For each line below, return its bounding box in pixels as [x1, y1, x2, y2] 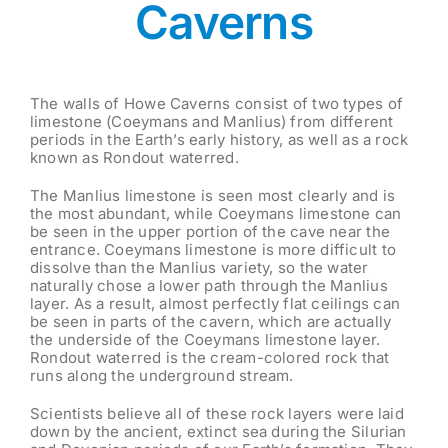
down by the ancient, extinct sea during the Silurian [29, 422, 407, 442]
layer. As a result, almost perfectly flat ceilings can [29, 294, 401, 314]
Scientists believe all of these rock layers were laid [29, 404, 404, 424]
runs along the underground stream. [29, 366, 294, 386]
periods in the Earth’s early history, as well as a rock [29, 130, 409, 150]
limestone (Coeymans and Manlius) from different [29, 112, 394, 132]
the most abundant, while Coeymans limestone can [29, 204, 402, 224]
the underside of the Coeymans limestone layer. [29, 330, 381, 350]
